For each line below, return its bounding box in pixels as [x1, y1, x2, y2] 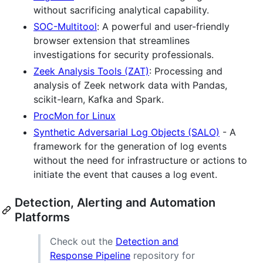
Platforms [15, 210, 70, 224]
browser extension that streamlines [33, 34, 190, 46]
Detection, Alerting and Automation [15, 195, 215, 210]
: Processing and [149, 65, 222, 77]
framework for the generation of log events [33, 140, 227, 152]
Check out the [50, 235, 116, 247]
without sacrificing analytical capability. [33, 4, 209, 16]
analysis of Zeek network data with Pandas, [33, 79, 227, 91]
